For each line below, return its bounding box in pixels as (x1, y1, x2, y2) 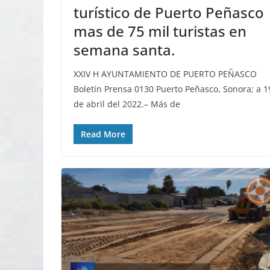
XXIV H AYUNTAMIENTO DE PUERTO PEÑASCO (74, 68, 257, 80)
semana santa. (74, 40, 175, 60)
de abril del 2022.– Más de (74, 98, 180, 110)
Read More (81, 128, 125, 140)
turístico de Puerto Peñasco (74, 2, 264, 23)
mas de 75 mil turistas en (74, 21, 246, 42)
